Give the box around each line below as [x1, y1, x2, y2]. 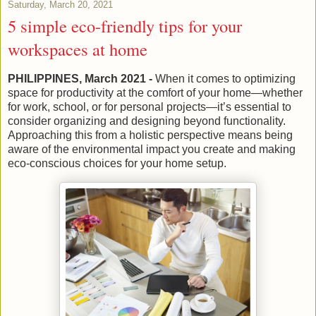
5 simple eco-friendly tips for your [8, 14, 242, 38]
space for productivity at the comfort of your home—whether [8, 86, 303, 99]
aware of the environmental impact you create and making [8, 142, 296, 155]
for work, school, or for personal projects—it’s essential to [8, 100, 291, 113]
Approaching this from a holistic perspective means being [8, 128, 293, 141]
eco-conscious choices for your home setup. [8, 157, 226, 169]
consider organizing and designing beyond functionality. [8, 114, 286, 127]
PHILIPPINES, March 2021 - [8, 72, 152, 85]
